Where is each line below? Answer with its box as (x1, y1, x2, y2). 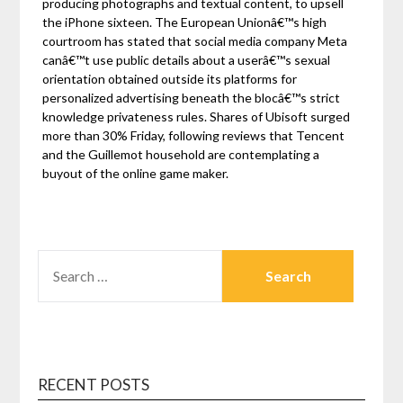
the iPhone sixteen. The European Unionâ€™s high (42, 14, 327, 31)
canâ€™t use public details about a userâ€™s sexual (42, 52, 331, 68)
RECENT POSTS (38, 375, 150, 395)
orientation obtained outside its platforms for (42, 71, 298, 87)
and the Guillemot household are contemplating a (42, 147, 320, 163)
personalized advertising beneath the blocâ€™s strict (42, 90, 341, 106)
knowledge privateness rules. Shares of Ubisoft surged (42, 109, 351, 125)
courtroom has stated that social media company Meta (42, 33, 348, 49)
